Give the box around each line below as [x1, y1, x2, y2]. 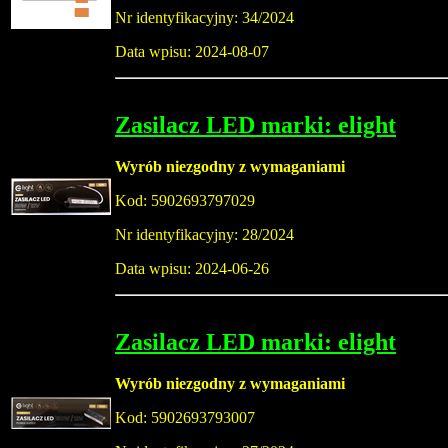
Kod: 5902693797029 [115, 192, 255, 210]
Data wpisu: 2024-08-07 [115, 43, 269, 61]
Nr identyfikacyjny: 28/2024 [115, 226, 294, 244]
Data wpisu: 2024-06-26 [115, 260, 269, 278]
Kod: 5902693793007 [115, 409, 255, 427]
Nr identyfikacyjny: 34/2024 [115, 9, 294, 27]
